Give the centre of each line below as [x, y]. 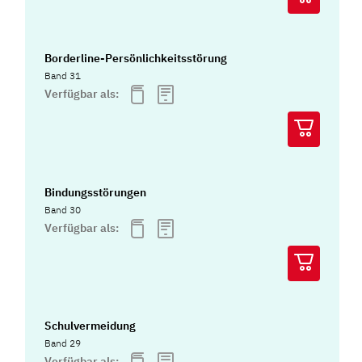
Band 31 [63, 76]
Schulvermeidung [90, 325]
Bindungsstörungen [96, 192]
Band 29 [63, 343]
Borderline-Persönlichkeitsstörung [136, 59]
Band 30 [63, 209]
